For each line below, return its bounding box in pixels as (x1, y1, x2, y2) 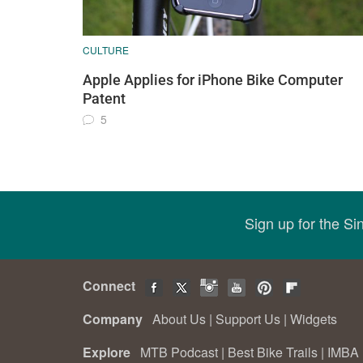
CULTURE (83, 43, 129, 57)
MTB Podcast (140, 343, 218, 361)
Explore (83, 343, 137, 361)
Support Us (216, 310, 280, 328)
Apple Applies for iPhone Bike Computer (83, 71, 343, 88)
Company (83, 310, 149, 328)
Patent (83, 90, 126, 107)
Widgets (290, 310, 337, 328)
